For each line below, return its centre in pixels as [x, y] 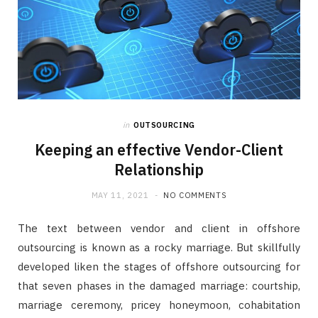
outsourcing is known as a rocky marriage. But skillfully [159, 247]
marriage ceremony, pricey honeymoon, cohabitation [159, 305]
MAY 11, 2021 [120, 195]
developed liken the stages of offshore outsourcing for [159, 266]
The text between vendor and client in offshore [159, 228]
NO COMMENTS [195, 195]
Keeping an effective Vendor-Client [159, 149]
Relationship [159, 169]
